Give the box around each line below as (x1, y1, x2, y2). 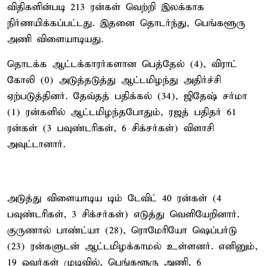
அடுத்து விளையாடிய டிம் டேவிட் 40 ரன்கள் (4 (7, 192, 221, 205)
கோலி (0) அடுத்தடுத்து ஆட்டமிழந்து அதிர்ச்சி (7, 74, 221, 87)
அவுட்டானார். (7, 138, 65, 151)
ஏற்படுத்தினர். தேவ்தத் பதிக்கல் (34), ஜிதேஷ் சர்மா (7, 90, 247, 103)
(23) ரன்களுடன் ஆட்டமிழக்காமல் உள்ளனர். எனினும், (7, 240, 258, 253)
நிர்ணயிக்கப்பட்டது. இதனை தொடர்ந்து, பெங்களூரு (7, 17, 245, 30)
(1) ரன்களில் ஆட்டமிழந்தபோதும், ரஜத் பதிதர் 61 (7, 106, 236, 119)
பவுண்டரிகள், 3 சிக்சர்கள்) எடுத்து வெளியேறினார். (7, 208, 239, 221)
